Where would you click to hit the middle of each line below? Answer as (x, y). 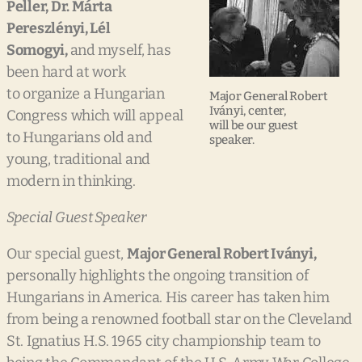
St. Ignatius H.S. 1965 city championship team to (164, 341)
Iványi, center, (248, 111)
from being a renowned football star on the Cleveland (179, 320)
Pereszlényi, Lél (59, 29)
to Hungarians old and (80, 138)
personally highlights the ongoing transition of (158, 276)
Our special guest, (67, 254)
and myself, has (120, 51)
